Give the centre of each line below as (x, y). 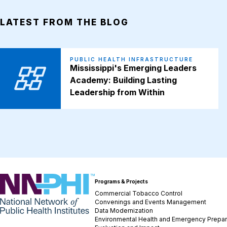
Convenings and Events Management (151, 202)
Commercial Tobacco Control (139, 193)
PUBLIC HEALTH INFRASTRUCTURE (131, 60)
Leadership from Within (117, 92)
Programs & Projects (122, 181)
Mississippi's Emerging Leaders (133, 68)
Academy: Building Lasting (123, 80)
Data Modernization (124, 211)
